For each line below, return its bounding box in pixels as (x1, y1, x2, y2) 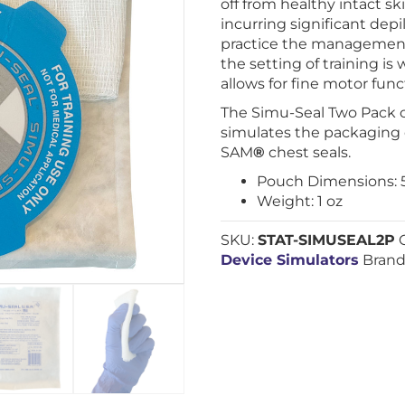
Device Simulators (221, 251, 360, 268)
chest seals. (265, 144, 352, 161)
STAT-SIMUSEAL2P (258, 231, 396, 249)
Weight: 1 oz (257, 193, 344, 210)
